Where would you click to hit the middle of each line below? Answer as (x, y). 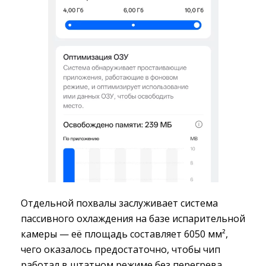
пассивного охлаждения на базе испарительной (133, 218)
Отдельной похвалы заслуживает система (119, 203)
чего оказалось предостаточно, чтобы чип (121, 249)
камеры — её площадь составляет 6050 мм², (124, 234)
